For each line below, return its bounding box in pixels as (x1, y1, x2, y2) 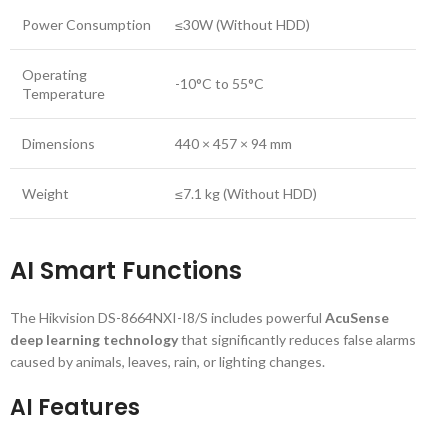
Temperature (22, 85, 105, 102)
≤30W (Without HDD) (175, 16, 310, 33)
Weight (22, 185, 69, 202)
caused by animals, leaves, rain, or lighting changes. (10, 353, 325, 370)
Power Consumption (22, 16, 151, 33)
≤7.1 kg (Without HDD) (175, 185, 317, 202)
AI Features (10, 392, 140, 423)
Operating (22, 66, 87, 83)
